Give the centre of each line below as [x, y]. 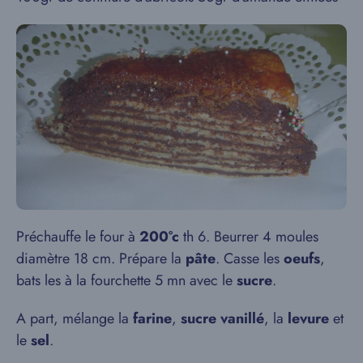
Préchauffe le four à [78, 237]
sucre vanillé [222, 319]
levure [308, 319]
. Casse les [250, 259]
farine [152, 319]
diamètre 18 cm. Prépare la [101, 259]
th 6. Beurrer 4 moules [249, 237]
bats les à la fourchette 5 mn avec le [126, 281]
